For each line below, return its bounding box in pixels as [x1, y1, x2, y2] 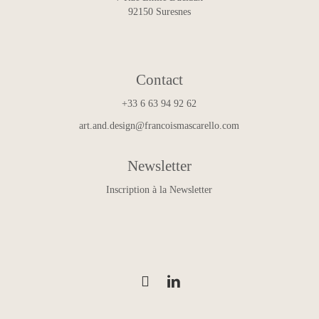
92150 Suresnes [127, 6, 191, 18]
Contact [135, 72, 183, 88]
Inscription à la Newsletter [106, 184, 213, 196]
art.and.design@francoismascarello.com [79, 120, 240, 132]
